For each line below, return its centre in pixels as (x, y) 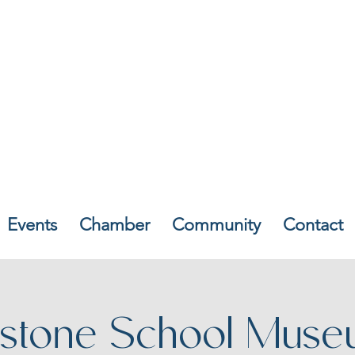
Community (216, 224)
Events (32, 224)
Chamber (114, 224)
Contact (313, 224)
